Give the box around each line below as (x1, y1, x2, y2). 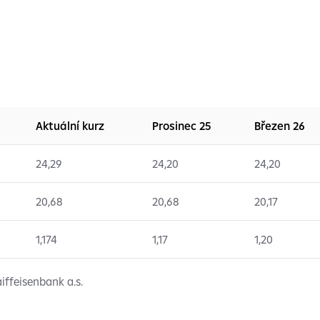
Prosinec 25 (152, 119, 211, 133)
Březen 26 (254, 119, 305, 133)
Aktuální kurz (36, 119, 104, 133)
